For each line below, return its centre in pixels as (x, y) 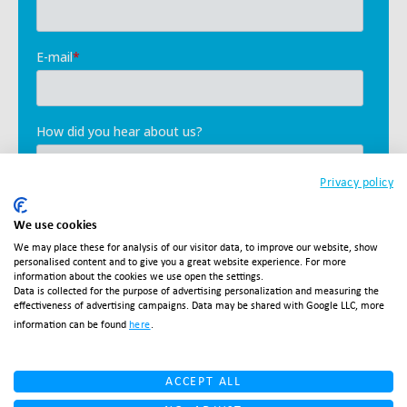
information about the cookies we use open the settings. (139, 276)
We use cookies (55, 224)
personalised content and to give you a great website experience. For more (180, 261)
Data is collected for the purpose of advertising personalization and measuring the (196, 290)
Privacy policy (357, 182)
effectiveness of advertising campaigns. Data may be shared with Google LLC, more (199, 305)
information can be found (71, 324)
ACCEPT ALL (203, 381)
